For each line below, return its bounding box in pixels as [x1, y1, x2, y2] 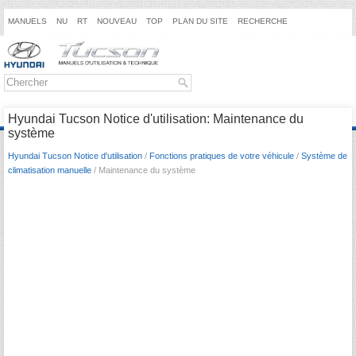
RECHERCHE [238, 17, 288, 25]
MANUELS [8, 17, 47, 25]
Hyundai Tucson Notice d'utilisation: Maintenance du [8, 111, 304, 126]
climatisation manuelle [8, 164, 91, 175]
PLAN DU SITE [172, 17, 228, 25]
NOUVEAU [97, 17, 137, 25]
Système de [301, 150, 347, 161]
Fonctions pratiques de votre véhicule [149, 150, 294, 161]
